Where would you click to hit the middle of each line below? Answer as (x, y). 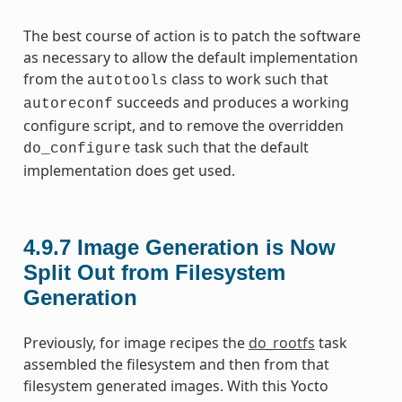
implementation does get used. (129, 170)
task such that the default (219, 147)
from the (55, 79)
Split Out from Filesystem (154, 272)
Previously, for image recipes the (135, 342)
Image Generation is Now (206, 247)
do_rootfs (281, 342)
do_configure (77, 149)
